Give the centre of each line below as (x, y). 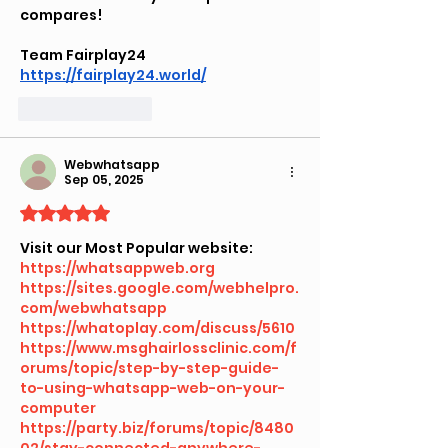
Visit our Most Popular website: (136, 247)
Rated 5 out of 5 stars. (110, 213)
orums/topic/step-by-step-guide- (149, 367)
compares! (61, 14)
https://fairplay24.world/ (113, 74)
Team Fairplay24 (83, 54)
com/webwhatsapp (93, 307)
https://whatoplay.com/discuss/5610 (157, 327)
